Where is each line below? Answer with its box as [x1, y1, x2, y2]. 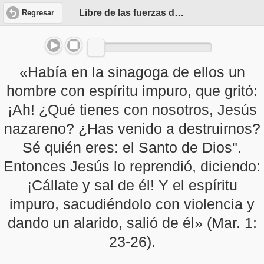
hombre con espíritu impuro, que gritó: [6, 82, 258, 99]
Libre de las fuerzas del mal [174, 8, 184, 18]
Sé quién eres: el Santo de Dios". [22, 139, 242, 156]
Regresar [22, 8, 55, 17]
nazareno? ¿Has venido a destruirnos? [4, 120, 260, 137]
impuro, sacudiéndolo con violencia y [9, 196, 255, 212]
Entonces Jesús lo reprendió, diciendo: [4, 158, 260, 174]
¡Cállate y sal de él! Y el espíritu [27, 177, 237, 193]
